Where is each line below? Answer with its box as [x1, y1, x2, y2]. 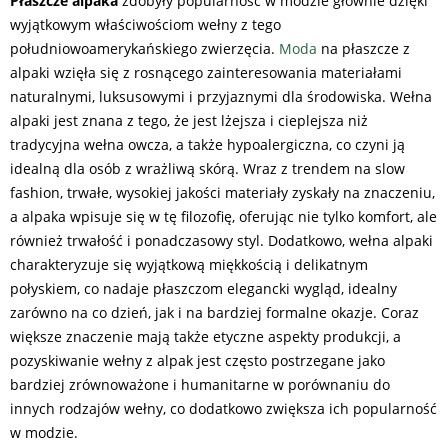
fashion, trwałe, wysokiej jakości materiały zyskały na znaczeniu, [10, 182, 435, 202]
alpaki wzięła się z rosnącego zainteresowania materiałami [10, 62, 402, 82]
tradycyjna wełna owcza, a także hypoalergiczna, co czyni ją [10, 134, 405, 154]
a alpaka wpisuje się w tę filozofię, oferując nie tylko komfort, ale [10, 206, 437, 226]
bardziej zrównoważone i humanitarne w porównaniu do [10, 374, 390, 394]
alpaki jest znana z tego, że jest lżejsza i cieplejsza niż [10, 110, 368, 130]
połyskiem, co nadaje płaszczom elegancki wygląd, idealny [10, 278, 397, 298]
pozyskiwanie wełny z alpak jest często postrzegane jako [10, 350, 385, 370]
